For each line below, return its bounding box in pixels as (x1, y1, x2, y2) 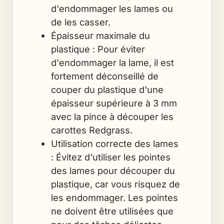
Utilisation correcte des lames (50, 137, 178, 149)
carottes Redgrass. (50, 124, 132, 135)
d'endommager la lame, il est (50, 56, 174, 68)
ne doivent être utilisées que (50, 205, 173, 216)
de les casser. (50, 16, 110, 27)
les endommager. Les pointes (50, 191, 178, 203)
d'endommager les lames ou (50, 2, 173, 14)
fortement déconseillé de (50, 70, 158, 81)
